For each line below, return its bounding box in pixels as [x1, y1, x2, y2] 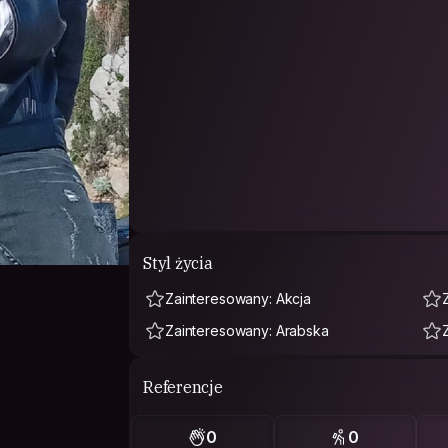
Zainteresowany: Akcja [165, 290, 312, 307]
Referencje [143, 376, 223, 397]
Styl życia [143, 252, 213, 273]
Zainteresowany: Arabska [165, 322, 329, 339]
